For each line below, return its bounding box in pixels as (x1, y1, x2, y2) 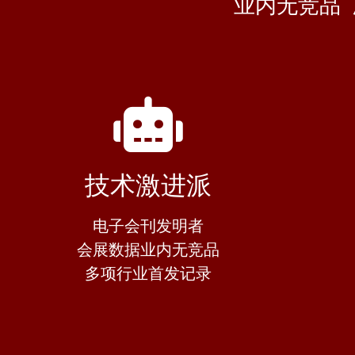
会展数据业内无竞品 (76, 240, 219, 260)
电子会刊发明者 (92, 216, 204, 236)
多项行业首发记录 (84, 264, 212, 284)
